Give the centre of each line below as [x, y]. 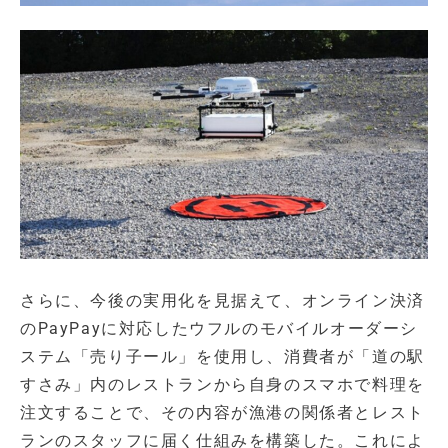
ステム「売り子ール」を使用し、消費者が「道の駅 [222, 357]
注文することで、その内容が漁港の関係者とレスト [222, 413]
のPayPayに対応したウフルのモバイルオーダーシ [219, 329]
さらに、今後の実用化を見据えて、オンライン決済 [222, 301]
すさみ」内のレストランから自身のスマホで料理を [222, 385]
